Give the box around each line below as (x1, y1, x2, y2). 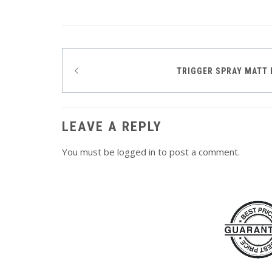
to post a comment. (155, 145, 240, 158)
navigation (65, 83, 148, 107)
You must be (62, 145, 117, 158)
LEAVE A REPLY (62, 118, 162, 134)
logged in (117, 145, 155, 158)
